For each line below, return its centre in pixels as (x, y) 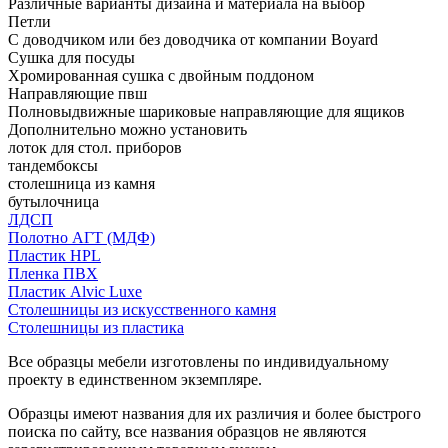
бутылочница (53, 201)
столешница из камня (81, 183)
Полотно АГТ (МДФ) (81, 237)
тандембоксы (53, 165)
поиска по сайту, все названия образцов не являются (187, 431)
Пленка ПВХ (53, 273)
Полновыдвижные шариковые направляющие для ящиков (206, 111)
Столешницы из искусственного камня (142, 309)
